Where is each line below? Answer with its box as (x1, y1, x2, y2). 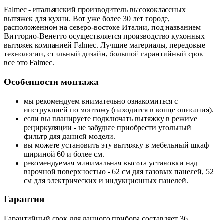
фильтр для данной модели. (24, 132, 115, 140)
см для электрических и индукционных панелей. (24, 176, 188, 185)
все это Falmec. (4, 58, 54, 67)
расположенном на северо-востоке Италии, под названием (4, 23, 201, 32)
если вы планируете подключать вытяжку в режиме (24, 114, 197, 123)
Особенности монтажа (4, 76, 99, 87)
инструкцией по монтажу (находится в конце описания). (24, 105, 214, 114)
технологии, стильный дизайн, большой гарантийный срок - (4, 50, 208, 58)
